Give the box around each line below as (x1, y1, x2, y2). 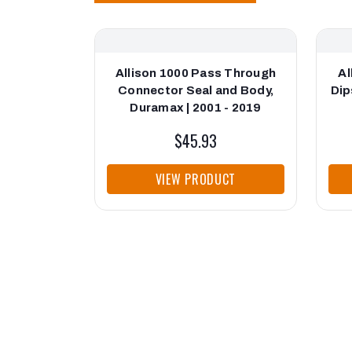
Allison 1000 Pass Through (115, 67, 277, 80)
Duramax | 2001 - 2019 (130, 101, 262, 115)
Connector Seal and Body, (118, 84, 273, 97)
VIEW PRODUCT (155, 170, 236, 189)
